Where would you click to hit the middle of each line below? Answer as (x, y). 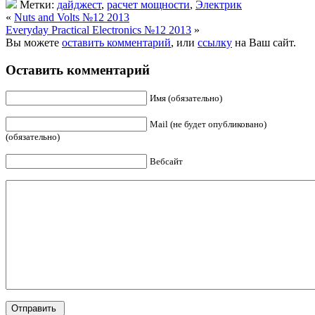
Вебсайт (166, 162)
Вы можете (34, 42)
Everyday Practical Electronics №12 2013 (98, 30)
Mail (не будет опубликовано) (208, 124)
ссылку (215, 42)
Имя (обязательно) (186, 98)
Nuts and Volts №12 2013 (72, 17)
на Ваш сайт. (264, 42)
